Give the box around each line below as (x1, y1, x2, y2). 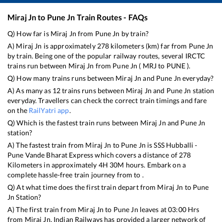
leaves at (138, 205, 168, 214)
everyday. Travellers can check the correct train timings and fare (7, 96, 207, 105)
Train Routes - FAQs (75, 12, 148, 22)
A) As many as (7, 86, 53, 95)
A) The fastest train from (7, 140, 86, 149)
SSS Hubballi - (154, 140, 198, 149)
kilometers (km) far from (109, 41, 189, 50)
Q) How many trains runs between (7, 73, 116, 82)
